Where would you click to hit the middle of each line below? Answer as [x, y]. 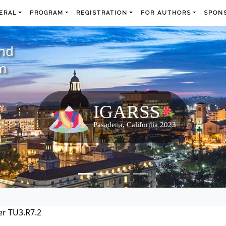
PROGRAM [47, 13]
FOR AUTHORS [166, 13]
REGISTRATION [102, 13]
